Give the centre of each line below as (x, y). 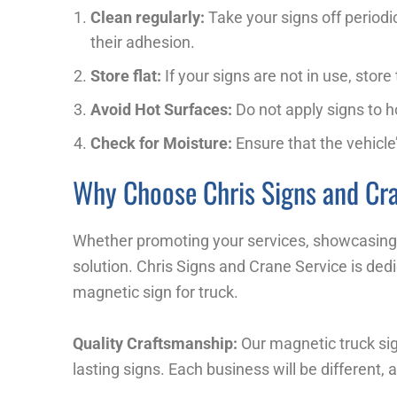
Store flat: (126, 76)
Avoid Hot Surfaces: (161, 110)
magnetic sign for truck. (156, 292)
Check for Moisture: (161, 144)
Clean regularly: (148, 18)
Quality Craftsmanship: (155, 343)
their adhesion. (143, 43)
